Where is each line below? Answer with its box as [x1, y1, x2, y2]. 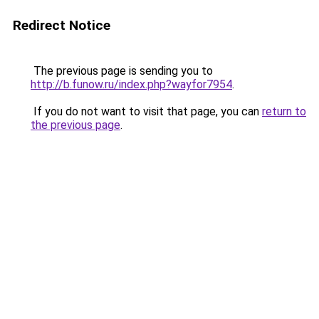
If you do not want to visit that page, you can [31, 105, 262, 118]
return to [262, 105, 306, 118]
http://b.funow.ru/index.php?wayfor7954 [31, 78, 232, 91]
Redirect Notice [13, 17, 110, 33]
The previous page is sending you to [31, 64, 213, 78]
